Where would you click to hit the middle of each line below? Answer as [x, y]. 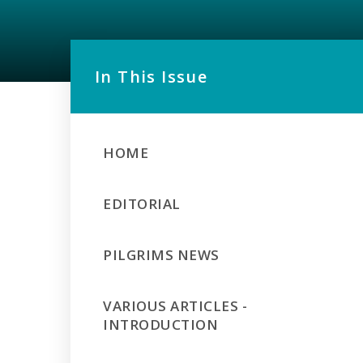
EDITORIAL [142, 204]
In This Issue [152, 77]
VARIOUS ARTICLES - [175, 306]
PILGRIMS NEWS [161, 255]
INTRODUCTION [161, 325]
